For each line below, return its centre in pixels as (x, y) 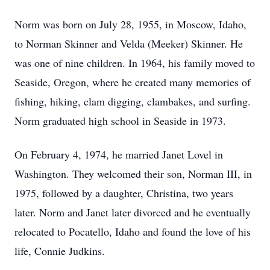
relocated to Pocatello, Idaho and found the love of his (133, 231)
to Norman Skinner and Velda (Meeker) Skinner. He (129, 43)
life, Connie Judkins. (60, 251)
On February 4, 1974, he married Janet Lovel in (119, 154)
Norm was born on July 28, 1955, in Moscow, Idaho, (130, 24)
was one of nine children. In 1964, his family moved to (135, 63)
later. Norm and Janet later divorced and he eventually (133, 212)
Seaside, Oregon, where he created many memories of (133, 82)
